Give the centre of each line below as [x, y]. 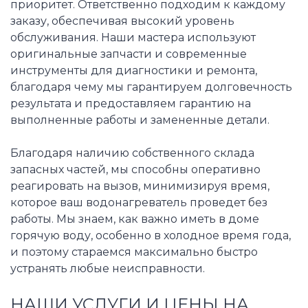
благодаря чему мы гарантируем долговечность [151, 87]
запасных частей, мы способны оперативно [135, 169]
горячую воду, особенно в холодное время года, [151, 235]
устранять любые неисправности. [108, 268]
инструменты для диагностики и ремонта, [134, 70]
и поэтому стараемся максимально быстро [134, 252]
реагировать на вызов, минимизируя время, [140, 186]
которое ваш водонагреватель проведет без [139, 202]
